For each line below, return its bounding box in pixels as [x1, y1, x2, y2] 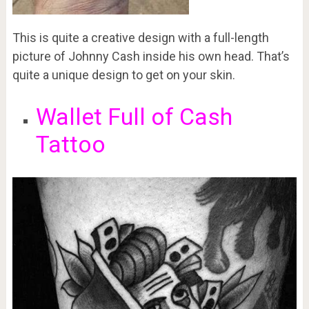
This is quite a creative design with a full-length [12, 30, 269, 45]
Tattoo [35, 130, 106, 158]
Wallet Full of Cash [35, 102, 232, 130]
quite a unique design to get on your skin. [12, 67, 235, 82]
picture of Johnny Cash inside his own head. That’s [12, 48, 290, 63]
